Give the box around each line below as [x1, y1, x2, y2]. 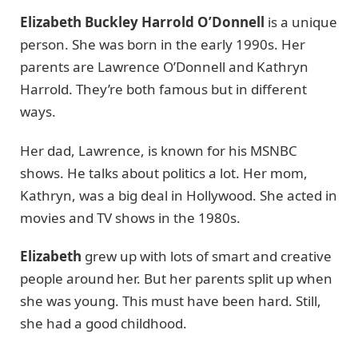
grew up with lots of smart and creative [82, 247, 332, 266]
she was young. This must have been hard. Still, [20, 292, 321, 311]
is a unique [265, 13, 337, 32]
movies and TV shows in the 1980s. [20, 208, 241, 227]
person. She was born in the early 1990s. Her [20, 35, 305, 54]
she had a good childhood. [20, 314, 187, 333]
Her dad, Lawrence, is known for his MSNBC [20, 141, 297, 160]
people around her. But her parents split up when [20, 269, 332, 288]
